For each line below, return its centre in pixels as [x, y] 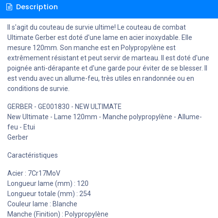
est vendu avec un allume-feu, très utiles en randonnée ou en [101, 78]
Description [36, 7]
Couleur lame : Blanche [42, 204]
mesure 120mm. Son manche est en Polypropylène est [91, 47]
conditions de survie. [38, 88]
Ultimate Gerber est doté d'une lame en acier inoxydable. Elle [100, 37]
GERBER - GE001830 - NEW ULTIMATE [64, 106]
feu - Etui [21, 127]
